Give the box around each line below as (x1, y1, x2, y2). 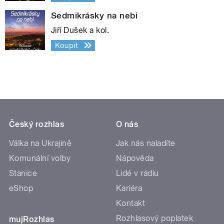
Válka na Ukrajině (9, 138, 72, 148)
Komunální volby (9, 153, 71, 163)
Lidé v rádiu (116, 168, 159, 178)
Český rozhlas (9, 119, 64, 129)
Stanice (9, 168, 37, 178)
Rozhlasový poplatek (116, 213, 193, 223)
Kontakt (116, 198, 145, 208)
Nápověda (116, 153, 154, 163)
